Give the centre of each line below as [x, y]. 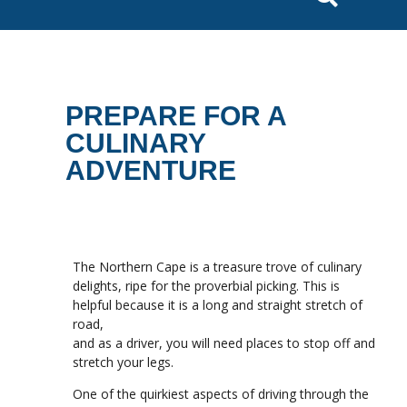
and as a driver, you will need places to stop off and [224, 343]
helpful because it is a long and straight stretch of [218, 305]
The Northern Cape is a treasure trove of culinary [217, 267]
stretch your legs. [123, 362]
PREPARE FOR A [176, 116]
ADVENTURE [151, 170]
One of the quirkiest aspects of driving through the [221, 394]
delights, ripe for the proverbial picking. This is [206, 286]
